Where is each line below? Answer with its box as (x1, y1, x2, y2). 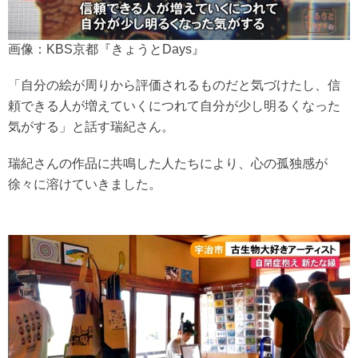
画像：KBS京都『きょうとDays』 (8, 42, 205, 57)
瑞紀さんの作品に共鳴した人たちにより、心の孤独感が (8, 157, 328, 171)
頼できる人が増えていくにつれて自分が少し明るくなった (8, 99, 340, 113)
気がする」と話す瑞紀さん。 (8, 120, 174, 134)
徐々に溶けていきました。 (8, 177, 161, 192)
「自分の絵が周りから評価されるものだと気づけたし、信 (8, 78, 340, 93)
